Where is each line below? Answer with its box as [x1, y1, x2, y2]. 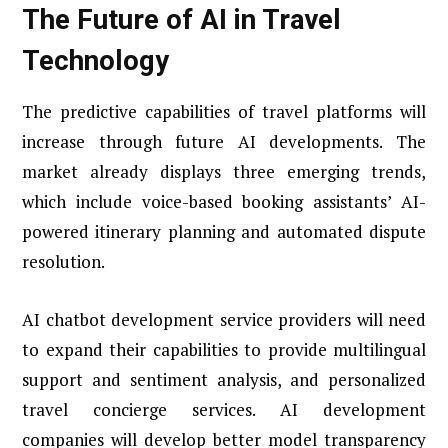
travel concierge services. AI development [22, 397, 426, 421]
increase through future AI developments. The [22, 129, 426, 153]
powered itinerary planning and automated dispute [22, 219, 426, 243]
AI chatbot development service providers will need [22, 307, 426, 331]
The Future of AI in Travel [22, 3, 341, 37]
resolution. [22, 249, 105, 273]
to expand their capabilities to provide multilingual [22, 337, 426, 361]
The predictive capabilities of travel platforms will [22, 99, 426, 123]
